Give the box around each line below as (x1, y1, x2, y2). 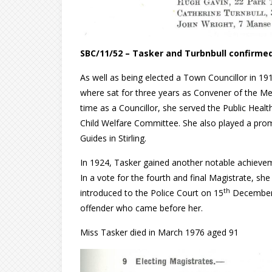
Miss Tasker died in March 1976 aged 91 (80, 226, 239, 239)
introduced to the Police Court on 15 (80, 187, 223, 199)
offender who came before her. (80, 202, 203, 214)
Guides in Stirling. (80, 132, 146, 144)
